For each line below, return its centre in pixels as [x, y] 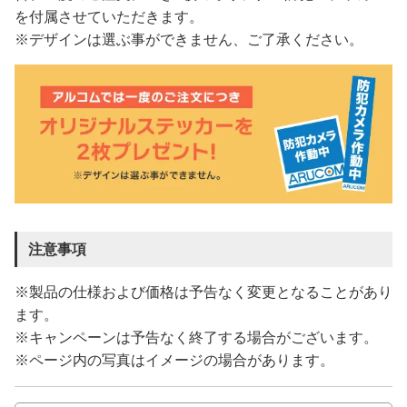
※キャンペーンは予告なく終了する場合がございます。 [196, 338]
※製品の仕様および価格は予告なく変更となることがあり [203, 293]
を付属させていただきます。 [109, 17]
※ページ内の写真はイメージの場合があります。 [174, 361]
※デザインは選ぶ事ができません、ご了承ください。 [189, 40]
